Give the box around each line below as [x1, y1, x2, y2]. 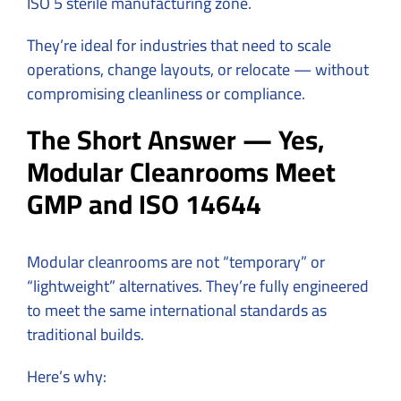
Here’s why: [27, 361, 107, 391]
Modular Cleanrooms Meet [27, 146, 336, 197]
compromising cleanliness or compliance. [27, 78, 305, 108]
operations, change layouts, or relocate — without [27, 54, 369, 84]
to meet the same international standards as [27, 294, 327, 325]
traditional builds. [27, 319, 144, 349]
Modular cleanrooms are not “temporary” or [27, 246, 325, 277]
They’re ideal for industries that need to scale [27, 30, 331, 60]
